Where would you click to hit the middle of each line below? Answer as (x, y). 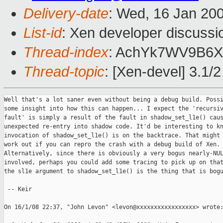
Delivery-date (66, 14)
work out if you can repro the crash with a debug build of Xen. (112, 145)
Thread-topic (64, 72)
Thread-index (66, 53)
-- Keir (18, 189)
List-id (43, 33)
